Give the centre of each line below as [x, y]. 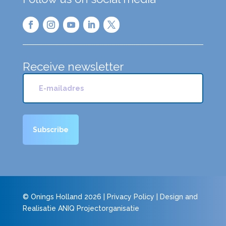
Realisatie [40, 208]
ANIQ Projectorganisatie [98, 208]
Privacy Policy [130, 196]
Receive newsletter [73, 67]
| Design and [176, 196]
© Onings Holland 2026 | [65, 196]
